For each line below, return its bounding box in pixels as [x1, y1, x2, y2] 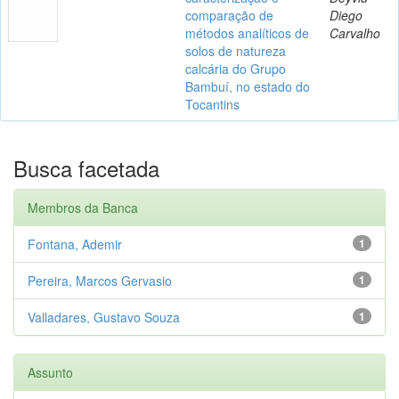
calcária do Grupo [185, 59, 286, 77]
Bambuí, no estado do [185, 77, 310, 95]
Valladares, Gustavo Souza [28, 307, 180, 326]
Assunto [28, 362, 73, 381]
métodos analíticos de [185, 23, 309, 42]
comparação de [185, 5, 273, 24]
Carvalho [330, 23, 380, 42]
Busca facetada [13, 151, 159, 183]
